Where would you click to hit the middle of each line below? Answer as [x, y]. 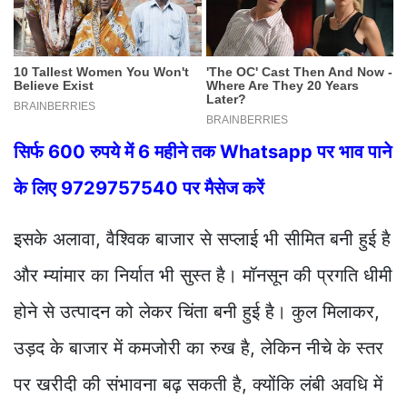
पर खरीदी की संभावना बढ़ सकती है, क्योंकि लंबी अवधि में [198, 384]
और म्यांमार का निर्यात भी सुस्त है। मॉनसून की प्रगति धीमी [203, 275]
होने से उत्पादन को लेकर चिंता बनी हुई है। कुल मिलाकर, [197, 311]
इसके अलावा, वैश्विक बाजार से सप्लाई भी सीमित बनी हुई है [202, 238]
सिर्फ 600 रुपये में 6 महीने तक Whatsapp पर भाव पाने [203, 151]
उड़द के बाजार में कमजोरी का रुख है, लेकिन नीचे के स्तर [199, 347]
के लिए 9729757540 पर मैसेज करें [139, 188]
